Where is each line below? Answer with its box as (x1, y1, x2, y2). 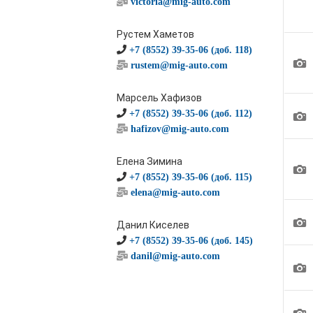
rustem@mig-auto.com (131, 60, 228, 70)
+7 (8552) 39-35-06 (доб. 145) (129, 235, 253, 245)
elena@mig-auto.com (131, 187, 220, 197)
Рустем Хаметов (117, 29, 194, 40)
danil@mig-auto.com (131, 251, 220, 261)
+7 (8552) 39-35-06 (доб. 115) (129, 172, 252, 182)
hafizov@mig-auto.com (131, 124, 229, 133)
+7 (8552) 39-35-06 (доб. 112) (129, 108, 252, 118)
